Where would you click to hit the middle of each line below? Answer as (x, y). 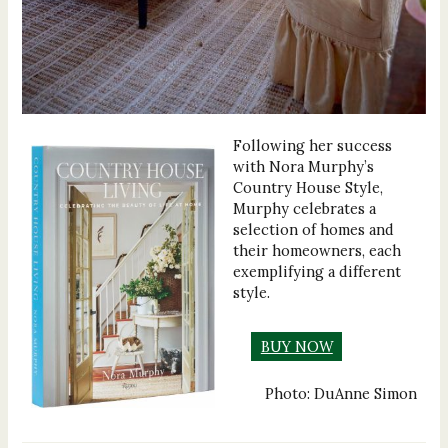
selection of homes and (314, 230)
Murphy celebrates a (305, 209)
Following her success (313, 146)
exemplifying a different (317, 272)
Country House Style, (308, 188)
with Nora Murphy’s (304, 167)
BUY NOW (296, 347)
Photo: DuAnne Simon (340, 393)
